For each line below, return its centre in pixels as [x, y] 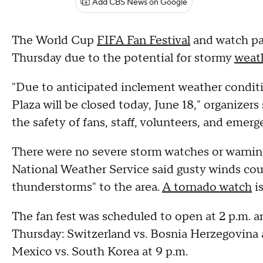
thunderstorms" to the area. [87, 187]
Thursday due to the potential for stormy [123, 58]
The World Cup [54, 41]
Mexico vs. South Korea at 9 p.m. [100, 252]
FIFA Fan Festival [144, 41]
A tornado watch [207, 187]
